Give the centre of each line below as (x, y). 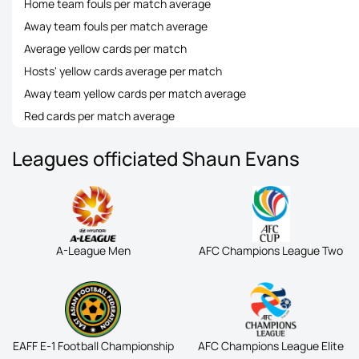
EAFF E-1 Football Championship (93, 346)
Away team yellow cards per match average (135, 93)
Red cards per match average (99, 116)
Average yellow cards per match (105, 48)
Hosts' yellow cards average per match (123, 71)
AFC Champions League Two (271, 250)
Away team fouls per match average (116, 26)
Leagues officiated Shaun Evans (156, 158)
